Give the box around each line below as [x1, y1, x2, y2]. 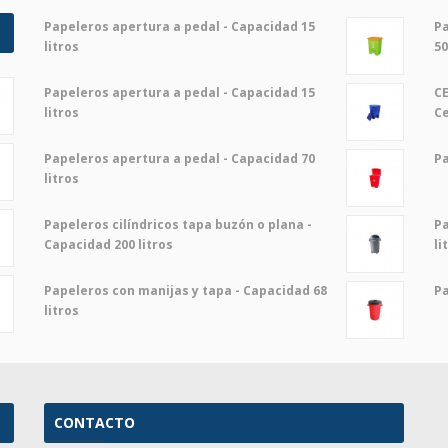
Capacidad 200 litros [44, 236, 173, 253]
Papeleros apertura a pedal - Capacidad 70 [44, 150, 315, 167]
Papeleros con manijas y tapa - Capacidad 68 [44, 282, 327, 299]
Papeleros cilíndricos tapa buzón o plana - [44, 216, 312, 233]
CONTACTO [54, 413, 135, 432]
